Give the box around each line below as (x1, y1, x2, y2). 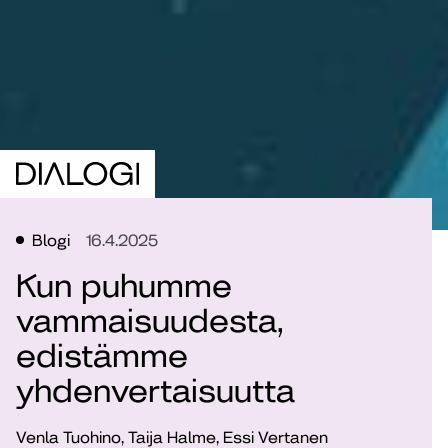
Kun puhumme (16, 267, 232, 305)
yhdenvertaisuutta (16, 372, 295, 410)
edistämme (16, 337, 188, 375)
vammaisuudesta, (16, 302, 284, 340)
